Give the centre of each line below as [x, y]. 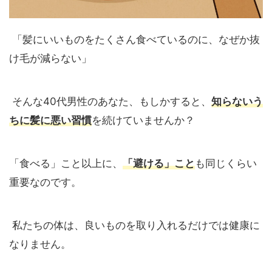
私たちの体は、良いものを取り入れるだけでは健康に [134, 225]
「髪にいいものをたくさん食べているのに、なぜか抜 [134, 39]
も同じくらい [226, 163]
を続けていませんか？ [143, 120]
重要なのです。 [45, 182]
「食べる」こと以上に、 [66, 163]
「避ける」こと [159, 163]
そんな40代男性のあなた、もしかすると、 [110, 101]
